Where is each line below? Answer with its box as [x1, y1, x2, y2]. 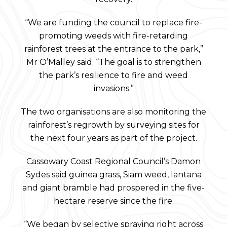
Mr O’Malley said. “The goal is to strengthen [26, 57, 201, 67]
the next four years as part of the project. [30, 133, 197, 143]
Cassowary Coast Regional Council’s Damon [26, 157, 201, 166]
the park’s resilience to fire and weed [39, 70, 188, 80]
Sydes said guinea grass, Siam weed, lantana [25, 170, 202, 179]
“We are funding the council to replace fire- [25, 18, 202, 27]
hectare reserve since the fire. [53, 196, 174, 206]
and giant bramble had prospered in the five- [22, 183, 205, 193]
